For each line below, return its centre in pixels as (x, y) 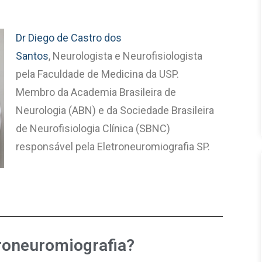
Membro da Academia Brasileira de (96, 92)
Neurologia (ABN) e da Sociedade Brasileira (115, 110)
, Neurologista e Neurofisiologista (126, 56)
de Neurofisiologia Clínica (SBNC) (93, 128)
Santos (32, 56)
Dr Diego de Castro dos (69, 38)
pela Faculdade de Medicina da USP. (98, 74)
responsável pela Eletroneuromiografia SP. (113, 146)
